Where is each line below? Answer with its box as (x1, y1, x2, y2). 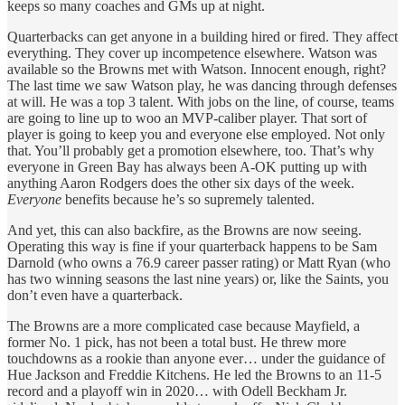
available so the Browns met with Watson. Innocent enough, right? (7, 61, 386, 77)
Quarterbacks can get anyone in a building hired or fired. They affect (7, 28, 398, 44)
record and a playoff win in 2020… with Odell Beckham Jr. (7, 382, 347, 399)
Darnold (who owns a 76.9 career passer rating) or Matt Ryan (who (7, 254, 391, 270)
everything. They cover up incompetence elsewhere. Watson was (7, 44, 377, 61)
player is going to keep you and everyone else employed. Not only (7, 126, 385, 142)
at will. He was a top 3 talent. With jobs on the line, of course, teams (7, 93, 394, 109)
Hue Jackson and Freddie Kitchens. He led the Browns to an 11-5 (7, 366, 381, 382)
